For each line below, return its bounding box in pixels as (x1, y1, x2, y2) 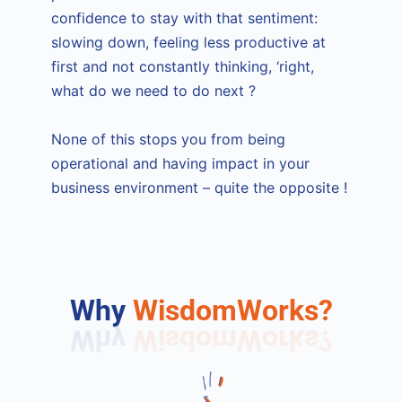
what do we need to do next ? (51, 81, 261, 100)
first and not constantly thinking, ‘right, (51, 57, 315, 75)
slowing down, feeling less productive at (51, 32, 327, 51)
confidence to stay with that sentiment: (51, 8, 319, 27)
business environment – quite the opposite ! (51, 178, 348, 197)
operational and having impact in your (51, 153, 310, 172)
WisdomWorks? (132, 293, 333, 328)
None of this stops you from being (51, 129, 286, 148)
